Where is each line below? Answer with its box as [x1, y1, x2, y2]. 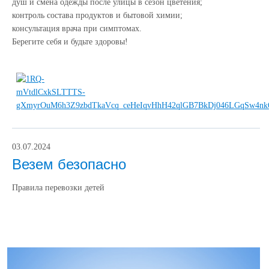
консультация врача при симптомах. [12, 24, 142, 34]
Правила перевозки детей [12, 183, 104, 193]
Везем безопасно [12, 156, 126, 173]
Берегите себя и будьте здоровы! [12, 37, 128, 47]
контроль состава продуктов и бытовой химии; [12, 11, 183, 20]
